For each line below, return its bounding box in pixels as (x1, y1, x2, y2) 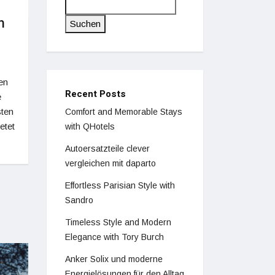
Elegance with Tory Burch (65, 232, 164, 242)
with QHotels (65, 122, 115, 131)
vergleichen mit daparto (65, 158, 156, 168)
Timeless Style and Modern (65, 217, 171, 227)
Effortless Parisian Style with (65, 180, 175, 190)
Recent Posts (65, 87, 126, 101)
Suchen (70, 18, 101, 29)
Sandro (65, 195, 93, 205)
